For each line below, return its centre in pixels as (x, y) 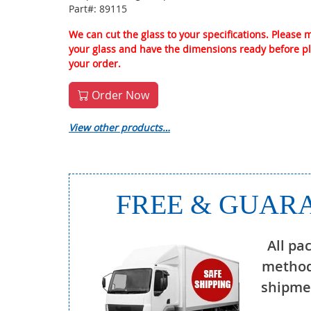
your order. (95, 64)
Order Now (119, 95)
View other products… (119, 127)
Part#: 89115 (98, 9)
